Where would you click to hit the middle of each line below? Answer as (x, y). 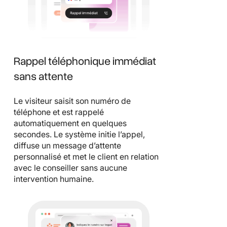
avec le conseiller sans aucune (70, 167)
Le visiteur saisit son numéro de (72, 101)
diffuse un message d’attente (67, 145)
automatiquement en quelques (70, 123)
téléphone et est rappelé (59, 112)
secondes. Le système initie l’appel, (79, 134)
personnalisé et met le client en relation (86, 156)
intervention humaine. (54, 179)
